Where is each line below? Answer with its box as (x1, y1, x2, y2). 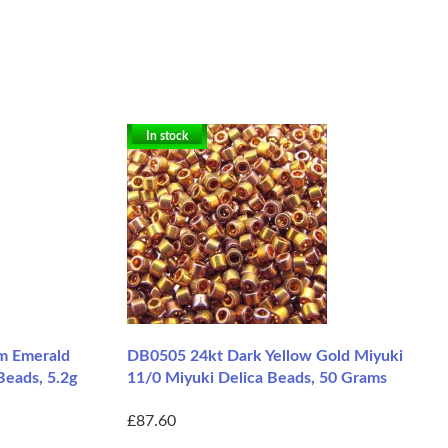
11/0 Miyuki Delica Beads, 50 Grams (127, 369, 387, 386)
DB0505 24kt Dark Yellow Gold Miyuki (127, 347, 403, 364)
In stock (146, 129, 188, 142)
